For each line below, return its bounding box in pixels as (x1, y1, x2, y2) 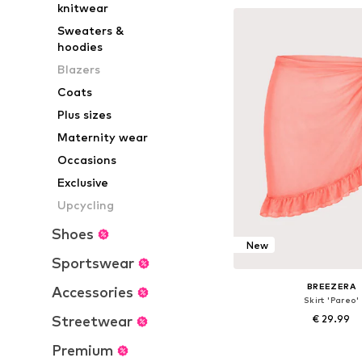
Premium (52, 342, 113, 359)
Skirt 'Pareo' (303, 295, 359, 305)
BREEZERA (306, 281, 356, 292)
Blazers (57, 62, 101, 76)
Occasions (57, 153, 117, 166)
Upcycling (57, 198, 115, 212)
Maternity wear (57, 130, 149, 144)
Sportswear (52, 255, 134, 271)
